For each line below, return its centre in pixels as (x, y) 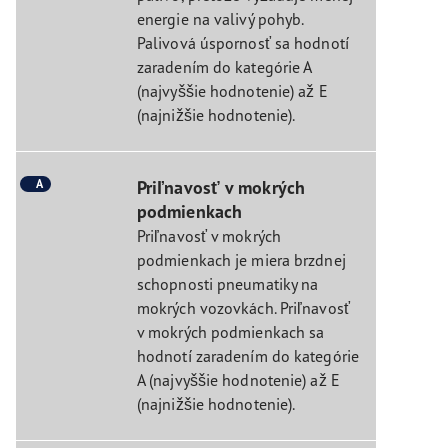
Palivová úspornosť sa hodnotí (242, 42)
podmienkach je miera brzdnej (241, 259)
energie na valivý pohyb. (220, 18)
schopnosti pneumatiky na (227, 283)
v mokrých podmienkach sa (230, 331)
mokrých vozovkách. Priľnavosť (243, 307)
